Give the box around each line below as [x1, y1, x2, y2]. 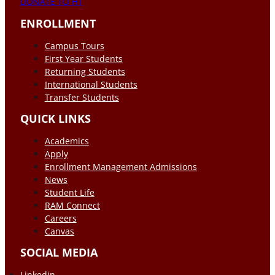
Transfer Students [44, 91, 119, 103]
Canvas [44, 225, 74, 237]
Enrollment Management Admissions [44, 160, 197, 172]
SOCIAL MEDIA [20, 245, 98, 260]
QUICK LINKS [20, 111, 91, 126]
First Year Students [44, 52, 123, 64]
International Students [44, 78, 137, 90]
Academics [44, 134, 89, 147]
